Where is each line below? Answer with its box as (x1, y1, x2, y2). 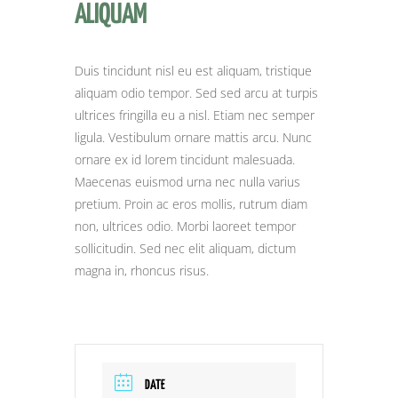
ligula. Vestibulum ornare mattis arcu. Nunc (75, 129, 312, 147)
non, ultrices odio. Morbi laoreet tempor (75, 218, 296, 235)
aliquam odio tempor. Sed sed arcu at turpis (75, 84, 318, 102)
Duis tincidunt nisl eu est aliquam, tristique (75, 62, 312, 80)
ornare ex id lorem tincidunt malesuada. (75, 151, 295, 169)
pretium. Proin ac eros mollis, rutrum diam (75, 195, 307, 213)
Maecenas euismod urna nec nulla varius (75, 173, 300, 191)
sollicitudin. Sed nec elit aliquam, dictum (75, 240, 296, 258)
